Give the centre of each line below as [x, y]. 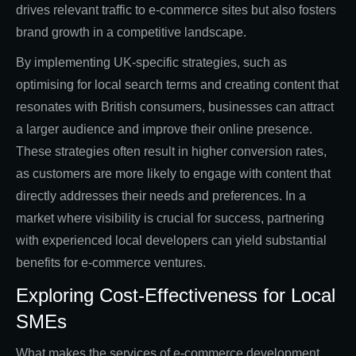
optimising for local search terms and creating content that [177, 85]
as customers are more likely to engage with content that [173, 174]
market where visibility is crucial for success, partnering [170, 219]
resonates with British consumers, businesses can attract [175, 107]
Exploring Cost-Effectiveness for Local [176, 296]
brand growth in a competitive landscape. [131, 33]
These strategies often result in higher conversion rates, [171, 152]
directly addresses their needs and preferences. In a [161, 196]
